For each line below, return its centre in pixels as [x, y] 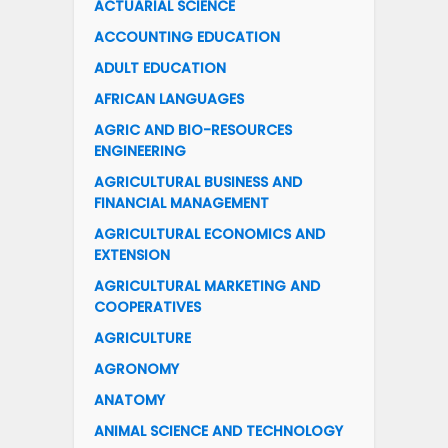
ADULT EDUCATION [160, 68]
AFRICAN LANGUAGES [169, 99]
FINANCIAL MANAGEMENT [181, 203]
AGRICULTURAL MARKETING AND [207, 286]
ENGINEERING [140, 151]
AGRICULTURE [142, 338]
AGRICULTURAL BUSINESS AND [198, 182]
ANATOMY [129, 400]
